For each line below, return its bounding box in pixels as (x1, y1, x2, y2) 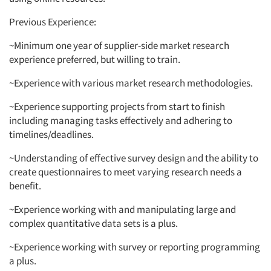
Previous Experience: (9, 15, 98, 29)
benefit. (9, 179, 41, 193)
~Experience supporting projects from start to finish (9, 100, 225, 114)
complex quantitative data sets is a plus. (9, 217, 178, 230)
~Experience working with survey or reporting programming (9, 240, 260, 254)
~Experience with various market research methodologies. (9, 76, 255, 90)
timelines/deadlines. (9, 128, 96, 142)
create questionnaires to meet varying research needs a (9, 165, 242, 179)
